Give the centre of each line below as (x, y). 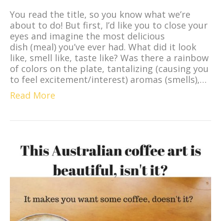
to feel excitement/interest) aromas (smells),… (108, 79)
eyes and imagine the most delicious (87, 36)
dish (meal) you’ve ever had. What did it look (103, 47)
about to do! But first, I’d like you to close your (109, 25)
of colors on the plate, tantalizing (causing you (109, 68)
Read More (33, 95)
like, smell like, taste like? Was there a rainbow (109, 57)
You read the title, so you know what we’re (100, 14)
